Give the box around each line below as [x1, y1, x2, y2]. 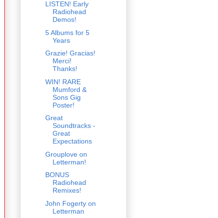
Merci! [52, 57, 72, 65]
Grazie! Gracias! [45, 49, 95, 57]
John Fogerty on [45, 199, 96, 207]
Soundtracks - [52, 122, 95, 130]
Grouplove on [45, 150, 87, 158]
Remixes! [52, 186, 81, 195]
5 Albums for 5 [45, 28, 90, 36]
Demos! [52, 16, 76, 24]
